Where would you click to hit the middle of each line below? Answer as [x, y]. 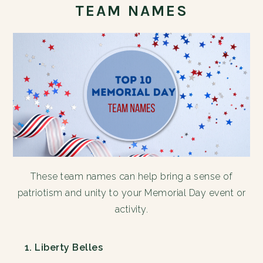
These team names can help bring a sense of [131, 177]
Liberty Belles [69, 248]
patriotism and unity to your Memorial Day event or [131, 193]
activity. [131, 210]
